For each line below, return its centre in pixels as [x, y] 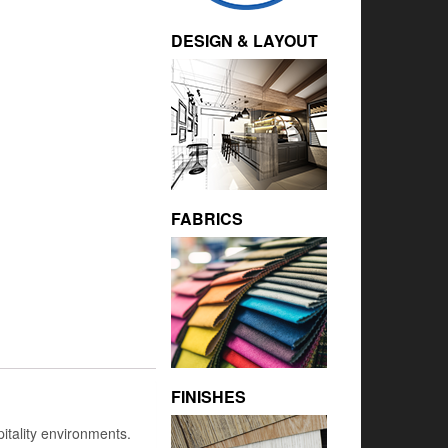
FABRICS [207, 219]
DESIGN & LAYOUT [244, 41]
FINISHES [208, 397]
